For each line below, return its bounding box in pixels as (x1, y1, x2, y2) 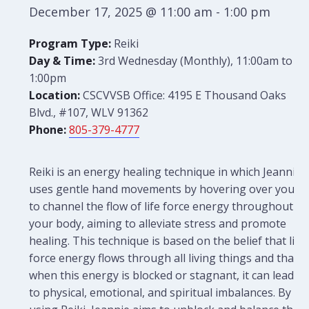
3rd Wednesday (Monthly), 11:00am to (98, 53, 293, 68)
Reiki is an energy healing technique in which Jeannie (29, 164, 302, 179)
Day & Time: (29, 53, 99, 68)
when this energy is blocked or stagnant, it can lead (29, 268, 295, 283)
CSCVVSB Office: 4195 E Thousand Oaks (80, 88, 287, 103)
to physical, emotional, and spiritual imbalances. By (29, 285, 292, 300)
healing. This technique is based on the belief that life (29, 233, 306, 248)
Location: (29, 88, 81, 103)
